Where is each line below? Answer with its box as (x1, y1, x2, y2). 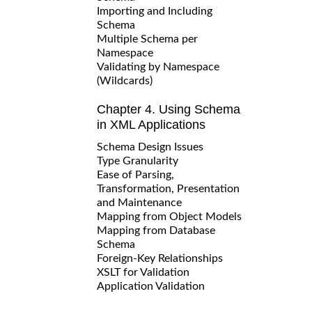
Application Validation (97, 280, 205, 292)
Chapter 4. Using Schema (97, 102, 240, 116)
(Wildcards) (97, 75, 153, 86)
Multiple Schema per (97, 33, 198, 45)
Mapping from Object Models (97, 210, 242, 222)
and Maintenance (97, 196, 182, 208)
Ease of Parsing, (97, 169, 174, 180)
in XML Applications (97, 117, 205, 132)
